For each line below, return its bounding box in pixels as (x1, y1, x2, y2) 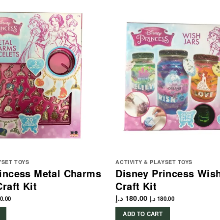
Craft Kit (115, 178, 157, 193)
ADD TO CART (123, 210, 163, 219)
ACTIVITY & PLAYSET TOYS (115, 158, 192, 165)
